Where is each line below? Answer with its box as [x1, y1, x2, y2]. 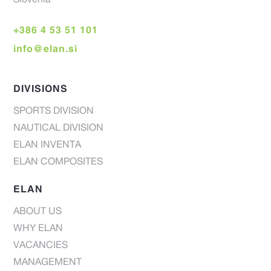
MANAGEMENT [13, 258, 82, 268]
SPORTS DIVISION [13, 106, 94, 117]
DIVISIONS [13, 82, 68, 94]
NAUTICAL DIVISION [13, 123, 104, 134]
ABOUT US [13, 207, 62, 217]
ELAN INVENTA [13, 140, 82, 151]
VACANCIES [13, 241, 68, 251]
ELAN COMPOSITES [13, 157, 103, 168]
